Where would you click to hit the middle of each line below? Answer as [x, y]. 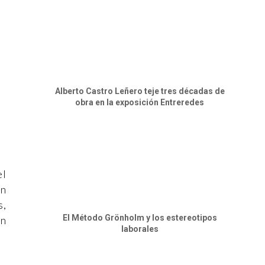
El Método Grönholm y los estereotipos [140, 217]
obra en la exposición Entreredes [140, 102]
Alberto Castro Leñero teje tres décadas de [140, 91]
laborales [140, 229]
